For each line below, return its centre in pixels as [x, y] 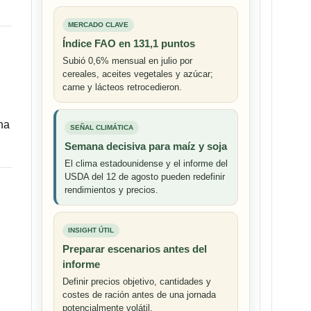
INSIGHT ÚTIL [91, 230]
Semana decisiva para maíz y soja [146, 146]
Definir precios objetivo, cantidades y [137, 282]
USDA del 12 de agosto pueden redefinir [145, 177]
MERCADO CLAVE [98, 25]
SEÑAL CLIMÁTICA [102, 128]
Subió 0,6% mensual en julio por [127, 61]
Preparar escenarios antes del [135, 249]
